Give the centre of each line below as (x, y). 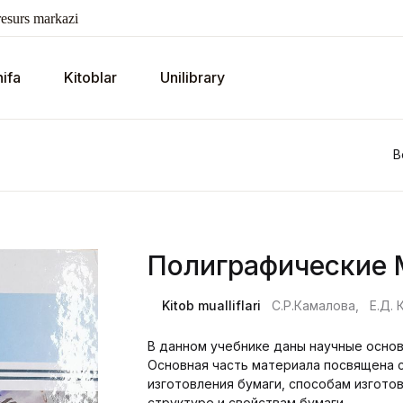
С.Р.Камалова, (315, 305)
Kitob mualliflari (211, 305)
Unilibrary (193, 78)
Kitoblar (90, 78)
